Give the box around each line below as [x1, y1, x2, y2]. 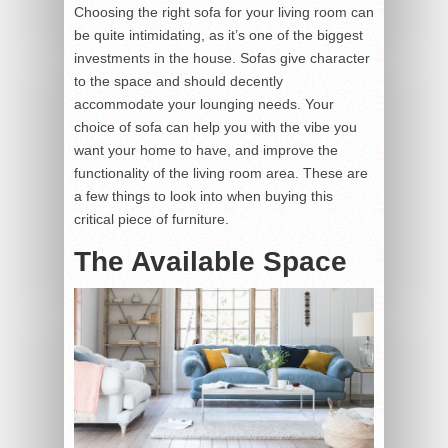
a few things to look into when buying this [74, 188, 333, 205]
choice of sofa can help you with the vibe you [74, 119, 357, 136]
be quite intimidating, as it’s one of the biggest [74, 27, 363, 44]
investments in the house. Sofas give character [74, 50, 370, 67]
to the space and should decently [74, 73, 283, 90]
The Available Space [74, 246, 347, 278]
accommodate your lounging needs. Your [74, 96, 334, 113]
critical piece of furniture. [74, 211, 229, 228]
